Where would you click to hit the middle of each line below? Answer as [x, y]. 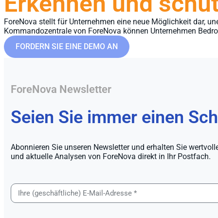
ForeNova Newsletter [61, 90]
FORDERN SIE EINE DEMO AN [67, 47]
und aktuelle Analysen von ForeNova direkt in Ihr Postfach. [111, 157]
